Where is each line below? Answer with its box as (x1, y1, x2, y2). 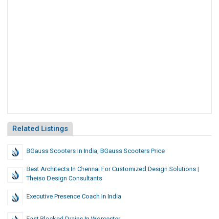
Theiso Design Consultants (26, 175, 102, 182)
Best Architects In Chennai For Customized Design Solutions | (26, 165, 199, 173)
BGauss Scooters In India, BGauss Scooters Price (26, 147, 165, 155)
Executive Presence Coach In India (26, 193, 121, 200)
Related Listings (12, 124, 68, 133)
